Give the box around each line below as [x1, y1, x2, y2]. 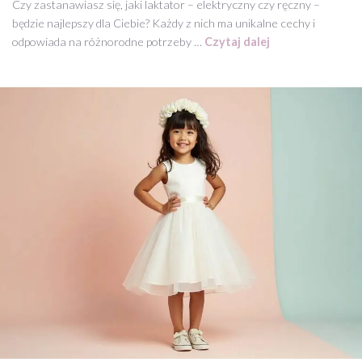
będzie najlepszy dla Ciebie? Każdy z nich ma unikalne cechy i [12, 16, 315, 31]
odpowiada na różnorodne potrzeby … [12, 35, 204, 49]
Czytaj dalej [204, 35, 270, 49]
